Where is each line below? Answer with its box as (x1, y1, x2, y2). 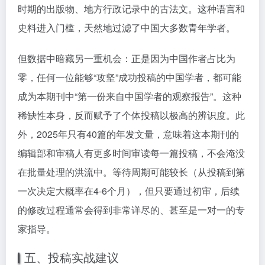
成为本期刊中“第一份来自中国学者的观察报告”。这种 (18, 89, 241, 103)
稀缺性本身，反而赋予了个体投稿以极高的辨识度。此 (18, 108, 245, 122)
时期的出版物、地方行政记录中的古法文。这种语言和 (18, 2, 245, 15)
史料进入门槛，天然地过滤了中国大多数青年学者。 (18, 21, 235, 34)
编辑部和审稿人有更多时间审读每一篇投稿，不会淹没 (18, 146, 245, 160)
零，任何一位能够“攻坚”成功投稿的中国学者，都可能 (18, 70, 241, 84)
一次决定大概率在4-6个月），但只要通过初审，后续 (18, 184, 240, 198)
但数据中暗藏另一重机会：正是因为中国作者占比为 (18, 51, 235, 65)
